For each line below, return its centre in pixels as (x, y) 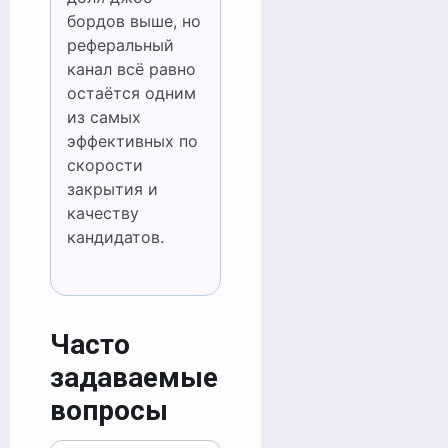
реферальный (120, 45)
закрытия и (112, 189)
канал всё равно (131, 69)
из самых (103, 117)
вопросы (108, 410)
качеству (102, 213)
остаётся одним (131, 93)
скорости (104, 165)
